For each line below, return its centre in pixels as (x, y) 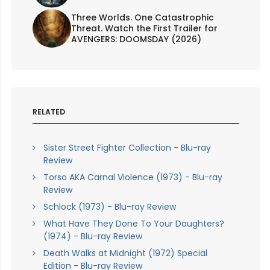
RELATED (49, 112)
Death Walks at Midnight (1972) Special (125, 253)
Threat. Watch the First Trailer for (144, 29)
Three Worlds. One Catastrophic (142, 18)
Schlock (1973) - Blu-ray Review (109, 207)
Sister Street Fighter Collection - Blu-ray (127, 148)
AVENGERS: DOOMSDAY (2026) (136, 39)
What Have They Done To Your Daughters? (133, 224)
